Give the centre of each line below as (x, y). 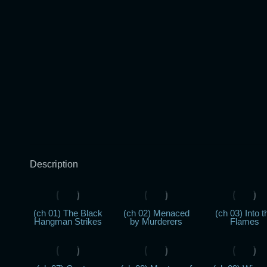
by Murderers (156, 221)
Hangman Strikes (68, 221)
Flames (244, 221)
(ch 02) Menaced (156, 213)
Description (54, 164)
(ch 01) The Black (68, 213)
